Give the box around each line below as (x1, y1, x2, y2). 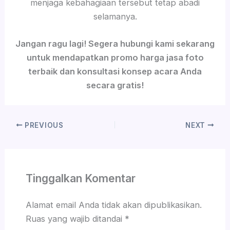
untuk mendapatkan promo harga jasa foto (26, 52, 204, 63)
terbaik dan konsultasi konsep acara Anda (28, 66, 202, 77)
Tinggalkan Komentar (25, 171, 136, 185)
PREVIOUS (23, 121, 64, 129)
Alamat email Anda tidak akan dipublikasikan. (25, 199, 202, 210)
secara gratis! (86, 80, 144, 91)
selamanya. (93, 11, 137, 22)
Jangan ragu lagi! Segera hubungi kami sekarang (15, 39, 215, 49)
